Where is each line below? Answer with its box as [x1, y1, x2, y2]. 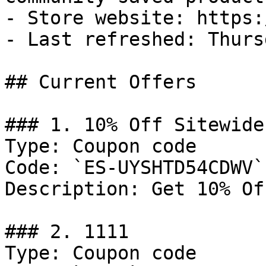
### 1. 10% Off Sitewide [5, 114, 264, 135]
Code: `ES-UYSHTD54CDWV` [5, 157, 264, 178]
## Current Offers [5, 71, 197, 93]
